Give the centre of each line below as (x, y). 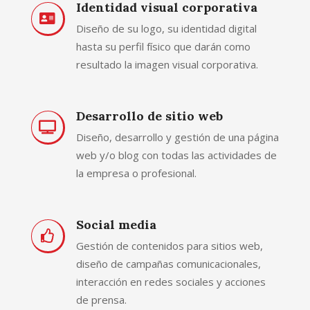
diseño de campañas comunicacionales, (168, 263)
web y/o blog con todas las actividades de (176, 155)
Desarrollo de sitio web (149, 116)
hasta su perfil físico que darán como (163, 46)
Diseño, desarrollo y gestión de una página (177, 137)
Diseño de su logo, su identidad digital (166, 28)
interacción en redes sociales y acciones (171, 281)
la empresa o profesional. (136, 173)
